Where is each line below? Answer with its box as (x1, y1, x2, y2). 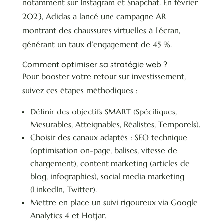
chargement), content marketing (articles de (30, 158, 190, 169)
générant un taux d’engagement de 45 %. (22, 39, 172, 50)
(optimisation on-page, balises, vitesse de (30, 145, 177, 156)
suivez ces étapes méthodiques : (22, 85, 138, 96)
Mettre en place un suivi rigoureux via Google (30, 197, 198, 208)
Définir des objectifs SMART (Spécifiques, (30, 107, 177, 117)
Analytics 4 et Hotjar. (30, 210, 106, 221)
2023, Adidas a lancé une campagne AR (22, 11, 166, 22)
